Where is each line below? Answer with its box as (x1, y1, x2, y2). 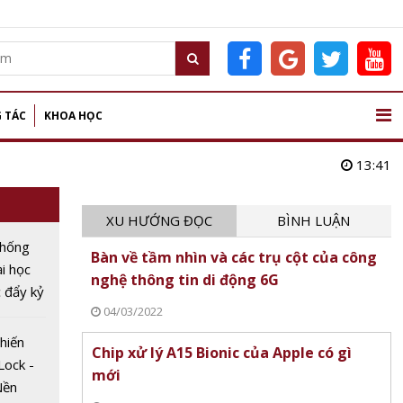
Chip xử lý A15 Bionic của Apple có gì (91, 343, 352, 363)
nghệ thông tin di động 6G (90, 270, 279, 290)
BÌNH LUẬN (277, 211, 351, 229)
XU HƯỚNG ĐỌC (105, 211, 212, 229)
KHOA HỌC (44, 108, 103, 123)
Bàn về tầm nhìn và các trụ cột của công (90, 247, 377, 267)
